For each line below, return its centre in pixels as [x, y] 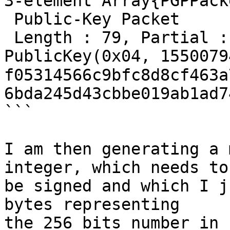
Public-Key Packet [92, 19]
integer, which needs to [116, 168]
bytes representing [92, 205]
